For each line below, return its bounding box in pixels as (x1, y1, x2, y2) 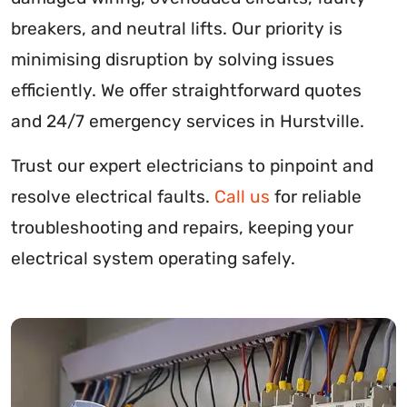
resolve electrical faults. (11, 186, 214, 208)
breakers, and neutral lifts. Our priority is (11, 18, 342, 40)
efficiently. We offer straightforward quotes (11, 80, 362, 102)
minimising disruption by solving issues (11, 49, 334, 71)
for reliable (270, 186, 362, 208)
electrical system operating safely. (11, 248, 295, 270)
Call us (214, 186, 270, 208)
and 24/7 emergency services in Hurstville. (11, 111, 364, 133)
